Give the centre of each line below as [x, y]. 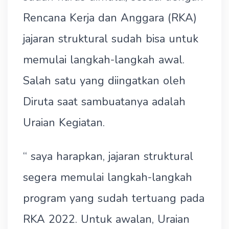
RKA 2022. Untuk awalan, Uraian [106, 219]
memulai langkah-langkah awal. [104, 60]
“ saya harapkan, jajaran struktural [108, 156]
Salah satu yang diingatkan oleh [104, 81]
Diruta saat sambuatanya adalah [104, 102]
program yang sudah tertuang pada [114, 198]
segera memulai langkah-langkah [108, 177]
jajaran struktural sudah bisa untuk [111, 39]
